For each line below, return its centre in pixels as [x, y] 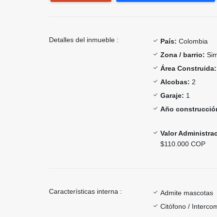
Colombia [192, 41]
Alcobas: [175, 82]
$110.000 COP [183, 144]
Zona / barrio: [183, 54]
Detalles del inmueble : [84, 39]
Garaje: [172, 95]
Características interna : [85, 191]
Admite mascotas [187, 193]
